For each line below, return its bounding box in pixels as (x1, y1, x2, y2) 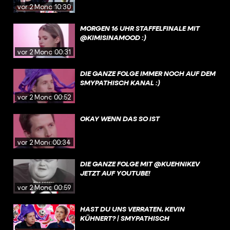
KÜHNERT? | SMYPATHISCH (80, 213, 169, 222)
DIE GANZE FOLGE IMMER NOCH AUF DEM (80, 68, 216, 78)
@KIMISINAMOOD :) (80, 32, 146, 42)
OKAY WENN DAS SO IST (80, 113, 160, 123)
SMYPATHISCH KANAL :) (80, 78, 160, 87)
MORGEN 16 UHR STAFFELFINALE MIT (80, 23, 200, 32)
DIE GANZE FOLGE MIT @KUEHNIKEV (80, 159, 200, 168)
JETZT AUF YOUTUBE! (80, 168, 150, 177)
